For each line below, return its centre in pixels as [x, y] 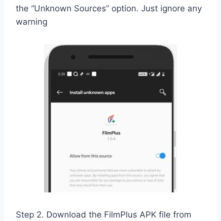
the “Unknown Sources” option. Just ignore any [109, 9]
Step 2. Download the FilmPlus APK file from [104, 215]
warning [32, 22]
